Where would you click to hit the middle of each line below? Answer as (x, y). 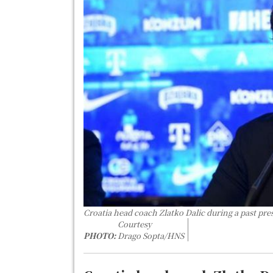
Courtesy (135, 224)
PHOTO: (100, 235)
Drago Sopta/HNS (151, 235)
